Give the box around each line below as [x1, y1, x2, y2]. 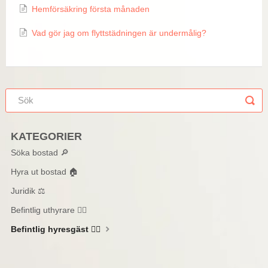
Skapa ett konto [108, 12, 160, 21]
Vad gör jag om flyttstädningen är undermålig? [31, 28, 206, 38]
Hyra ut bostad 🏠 [10, 166, 78, 176]
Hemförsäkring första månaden [31, 4, 150, 14]
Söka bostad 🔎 [10, 147, 69, 157]
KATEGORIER [10, 130, 82, 142]
